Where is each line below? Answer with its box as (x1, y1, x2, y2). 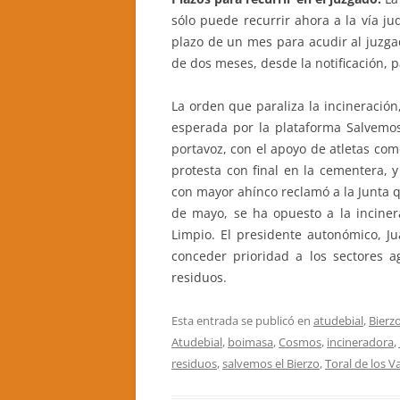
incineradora (327, 334, 394, 350)
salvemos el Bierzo (222, 355, 320, 371)
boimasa (228, 334, 273, 350)
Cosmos (279, 334, 321, 350)
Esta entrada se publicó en (171, 312, 313, 329)
